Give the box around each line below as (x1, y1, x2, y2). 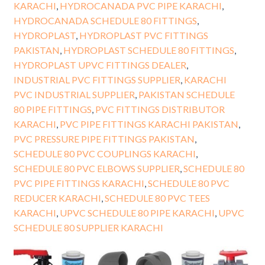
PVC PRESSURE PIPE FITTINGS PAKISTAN (13, 132, 195, 144)
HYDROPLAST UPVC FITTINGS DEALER (13, 59, 186, 70)
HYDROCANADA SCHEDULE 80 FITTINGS (13, 14, 197, 26)
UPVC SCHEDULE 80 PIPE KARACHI (59, 206, 215, 218)
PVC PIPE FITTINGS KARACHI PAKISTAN (59, 118, 238, 130)
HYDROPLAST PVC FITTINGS (79, 29, 208, 41)
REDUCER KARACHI (13, 192, 101, 203)
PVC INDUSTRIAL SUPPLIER (13, 88, 135, 100)
